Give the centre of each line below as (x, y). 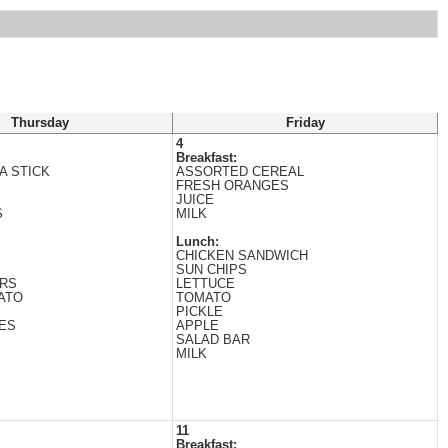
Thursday (40, 123)
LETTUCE (205, 284)
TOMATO (203, 298)
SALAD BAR (213, 340)
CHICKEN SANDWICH (242, 256)
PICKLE (199, 312)
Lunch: (197, 242)
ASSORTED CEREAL (240, 172)
